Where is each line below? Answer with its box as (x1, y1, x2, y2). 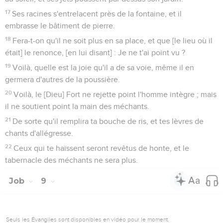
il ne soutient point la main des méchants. (5, 102, 149, 111)
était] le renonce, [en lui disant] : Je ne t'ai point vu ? (5, 48, 185, 57)
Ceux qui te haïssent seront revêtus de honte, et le (13, 144, 190, 152)
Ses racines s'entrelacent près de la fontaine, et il (12, 9, 182, 18)
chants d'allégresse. (5, 129, 73, 137)
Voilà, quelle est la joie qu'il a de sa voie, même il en (12, 63, 195, 72)
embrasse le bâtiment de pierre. (5, 21, 115, 30)
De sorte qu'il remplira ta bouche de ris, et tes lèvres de (12, 117, 204, 125)
